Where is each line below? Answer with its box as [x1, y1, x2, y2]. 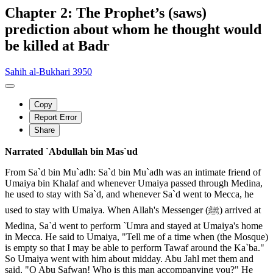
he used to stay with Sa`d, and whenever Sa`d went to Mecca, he [5, 188, 253, 199]
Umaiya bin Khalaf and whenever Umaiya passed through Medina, [5, 177, 263, 188]
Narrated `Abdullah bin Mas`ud [5, 146, 138, 157]
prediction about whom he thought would [5, 21, 261, 37]
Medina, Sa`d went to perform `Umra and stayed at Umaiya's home [5, 220, 263, 231]
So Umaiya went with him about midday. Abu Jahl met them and [5, 253, 253, 264]
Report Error [34, 112, 77, 122]
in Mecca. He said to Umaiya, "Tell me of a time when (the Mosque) [5, 231, 268, 242]
